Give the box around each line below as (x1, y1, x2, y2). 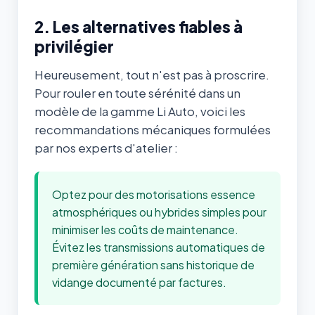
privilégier (34, 37, 114, 57)
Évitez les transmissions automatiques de (52, 239, 265, 255)
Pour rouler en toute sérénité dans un (34, 85, 240, 101)
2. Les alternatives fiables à (34, 17, 243, 37)
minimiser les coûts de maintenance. (52, 221, 238, 237)
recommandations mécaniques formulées (34, 122, 271, 137)
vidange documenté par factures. (52, 274, 226, 290)
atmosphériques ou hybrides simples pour (52, 204, 266, 219)
